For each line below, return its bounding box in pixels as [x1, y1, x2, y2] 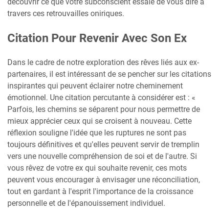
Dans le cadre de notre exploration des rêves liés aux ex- [7, 58, 199, 67]
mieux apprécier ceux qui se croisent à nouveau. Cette [7, 116, 192, 126]
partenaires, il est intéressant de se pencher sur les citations [7, 69, 211, 79]
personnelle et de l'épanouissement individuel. [7, 198, 165, 208]
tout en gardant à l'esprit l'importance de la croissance [7, 187, 193, 196]
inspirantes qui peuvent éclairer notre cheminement [7, 81, 183, 90]
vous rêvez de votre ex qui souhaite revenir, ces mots [7, 163, 187, 173]
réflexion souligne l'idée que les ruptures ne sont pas [7, 128, 186, 137]
